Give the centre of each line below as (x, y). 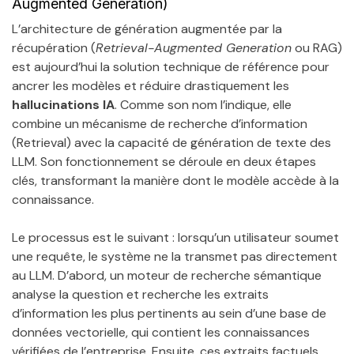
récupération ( (54, 48)
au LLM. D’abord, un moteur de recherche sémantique (167, 276)
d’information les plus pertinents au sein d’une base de (169, 314)
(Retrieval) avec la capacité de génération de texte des (171, 143)
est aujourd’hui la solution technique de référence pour (171, 67)
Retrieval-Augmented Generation (194, 48)
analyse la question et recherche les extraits (140, 295)
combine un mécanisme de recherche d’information (160, 124)
